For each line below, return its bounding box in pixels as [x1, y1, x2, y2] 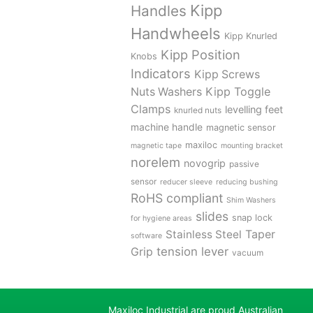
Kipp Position [161, 47, 241, 63]
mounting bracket [221, 141, 284, 151]
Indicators [131, 66, 191, 82]
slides [196, 209, 229, 224]
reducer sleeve [160, 177, 213, 187]
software [131, 231, 163, 241]
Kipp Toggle [205, 85, 271, 99]
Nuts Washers [131, 85, 203, 99]
